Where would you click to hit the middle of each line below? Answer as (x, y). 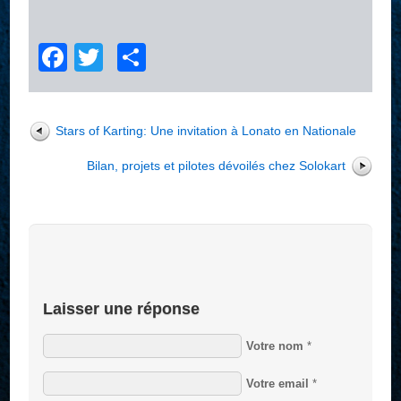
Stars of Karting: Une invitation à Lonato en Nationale (206, 131)
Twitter (146, 58)
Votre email (277, 384)
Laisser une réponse (121, 308)
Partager (202, 58)
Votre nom (274, 346)
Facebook (131, 58)
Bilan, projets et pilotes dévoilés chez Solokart (216, 166)
